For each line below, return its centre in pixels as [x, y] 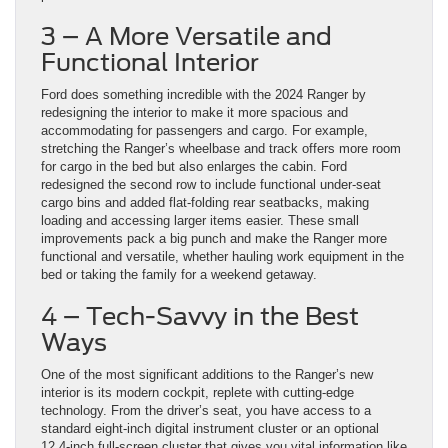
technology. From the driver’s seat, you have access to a [206, 411]
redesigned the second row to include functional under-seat [211, 185]
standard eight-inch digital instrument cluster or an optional [210, 429]
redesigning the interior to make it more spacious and [194, 113]
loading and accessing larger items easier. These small [200, 221]
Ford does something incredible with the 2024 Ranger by [203, 95]
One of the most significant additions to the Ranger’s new [207, 375]
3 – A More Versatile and [186, 37]
